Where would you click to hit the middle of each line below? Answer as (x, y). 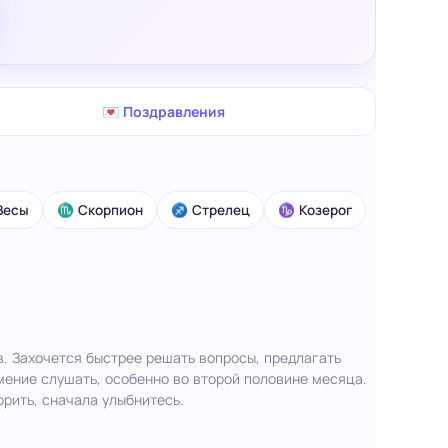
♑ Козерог (314, 209)
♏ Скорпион (99, 209)
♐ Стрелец (210, 209)
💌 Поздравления (163, 111)
